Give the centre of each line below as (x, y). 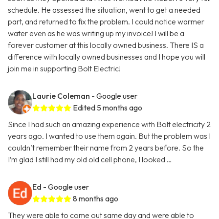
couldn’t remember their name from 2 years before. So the (106, 148)
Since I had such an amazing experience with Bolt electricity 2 (109, 124)
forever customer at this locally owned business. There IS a (106, 45)
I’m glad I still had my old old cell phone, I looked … (90, 160)
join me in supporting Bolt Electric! (64, 69)
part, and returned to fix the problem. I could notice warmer (106, 22)
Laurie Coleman (61, 96)
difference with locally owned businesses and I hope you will (107, 57)
